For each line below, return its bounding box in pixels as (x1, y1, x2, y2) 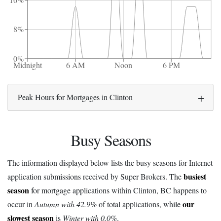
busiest (184, 171, 206, 183)
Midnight (13, 60, 42, 71)
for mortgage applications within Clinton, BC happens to (29, 185, 207, 196)
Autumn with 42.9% (35, 199, 97, 210)
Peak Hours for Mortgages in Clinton (18, 92, 133, 103)
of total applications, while (97, 199, 183, 210)
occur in (7, 199, 35, 210)
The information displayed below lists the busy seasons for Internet (7, 157, 213, 168)
